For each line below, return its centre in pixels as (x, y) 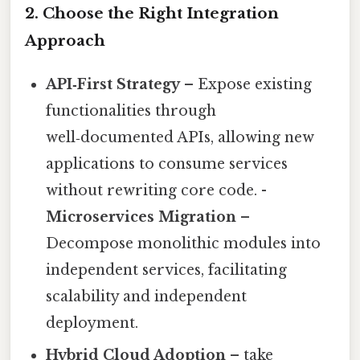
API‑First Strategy (113, 85)
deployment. (92, 323)
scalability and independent (147, 297)
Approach (65, 41)
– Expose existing (246, 85)
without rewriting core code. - (157, 191)
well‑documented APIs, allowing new (180, 138)
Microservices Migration (141, 217)
